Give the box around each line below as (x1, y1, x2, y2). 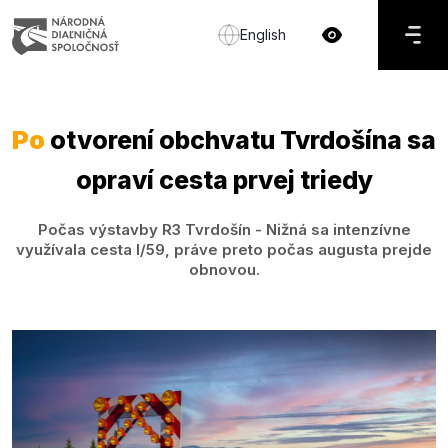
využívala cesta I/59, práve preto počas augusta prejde (16, 240, 432, 259)
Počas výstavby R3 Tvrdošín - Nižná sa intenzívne (37, 220, 411, 239)
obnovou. (188, 260, 260, 279)
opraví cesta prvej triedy (75, 165, 373, 195)
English (240, 26, 286, 43)
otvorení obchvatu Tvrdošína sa (45, 125, 436, 155)
